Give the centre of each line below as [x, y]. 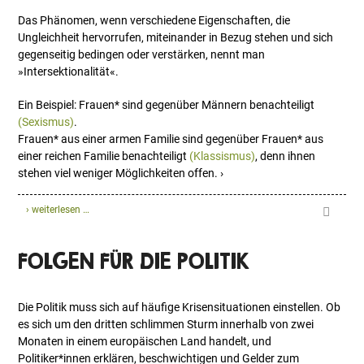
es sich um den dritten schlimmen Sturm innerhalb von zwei [166, 325]
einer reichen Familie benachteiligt [104, 156]
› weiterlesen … [58, 210]
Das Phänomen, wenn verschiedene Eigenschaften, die [154, 21]
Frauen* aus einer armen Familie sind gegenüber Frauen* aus [171, 139]
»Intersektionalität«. [69, 72]
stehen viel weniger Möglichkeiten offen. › [121, 173]
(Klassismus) [223, 156]
